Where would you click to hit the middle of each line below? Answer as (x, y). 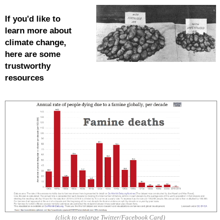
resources (24, 78)
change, (50, 42)
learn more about (38, 30)
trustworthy (27, 66)
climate (19, 42)
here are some (32, 54)
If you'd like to (32, 19)
